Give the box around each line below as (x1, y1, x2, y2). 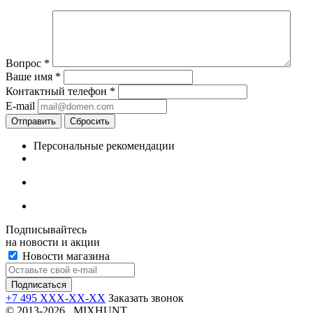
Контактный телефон (6, 85, 110, 98)
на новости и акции (6, 236, 100, 249)
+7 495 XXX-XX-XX (6, 292, 105, 305)
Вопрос (6, 57, 44, 70)
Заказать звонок (108, 292, 184, 305)
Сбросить (70, 116, 110, 127)
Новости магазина (20, 250, 110, 263)
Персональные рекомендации (34, 140, 175, 152)
